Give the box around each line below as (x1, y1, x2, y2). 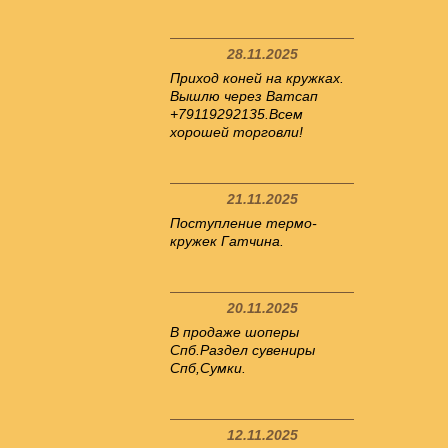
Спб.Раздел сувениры (170, 342, 315, 358)
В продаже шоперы (170, 324, 299, 340)
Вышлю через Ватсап (170, 88, 318, 104)
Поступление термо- (170, 215, 317, 231)
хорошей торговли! (170, 124, 303, 140)
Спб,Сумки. (170, 360, 246, 376)
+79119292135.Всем (170, 106, 303, 122)
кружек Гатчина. (170, 233, 284, 249)
